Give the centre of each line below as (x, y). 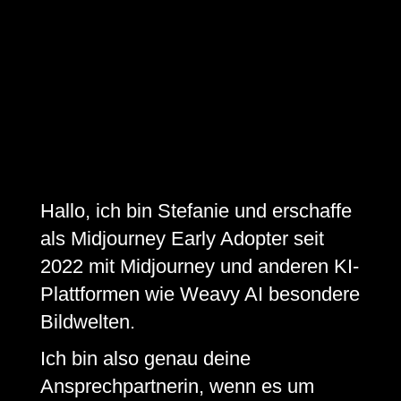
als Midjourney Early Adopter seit (182, 238)
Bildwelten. (87, 321)
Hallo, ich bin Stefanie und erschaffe (196, 210)
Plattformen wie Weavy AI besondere (200, 294)
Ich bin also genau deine (145, 358)
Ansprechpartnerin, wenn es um (177, 386)
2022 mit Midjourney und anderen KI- (199, 266)
